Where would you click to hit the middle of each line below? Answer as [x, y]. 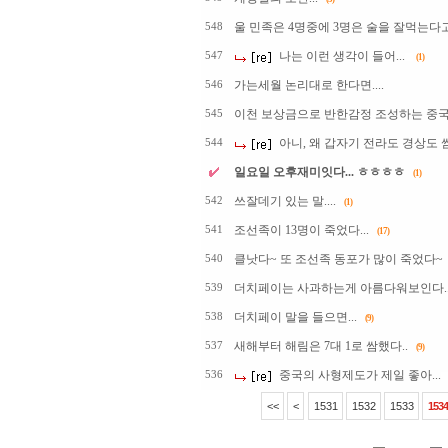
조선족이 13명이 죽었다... [301, 230]
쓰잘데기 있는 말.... [284, 201]
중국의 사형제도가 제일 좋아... [359, 375]
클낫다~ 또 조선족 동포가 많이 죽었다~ [338, 259]
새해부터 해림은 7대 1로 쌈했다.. [320, 346]
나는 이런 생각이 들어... [341, 56]
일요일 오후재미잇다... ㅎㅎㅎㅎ [319, 172]
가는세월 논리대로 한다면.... [308, 85]
